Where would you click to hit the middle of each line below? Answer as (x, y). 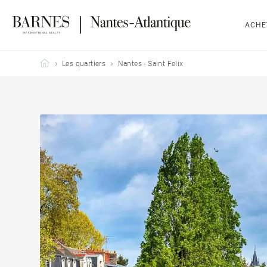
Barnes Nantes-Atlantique (92, 63)
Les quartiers (84, 64)
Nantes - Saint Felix (150, 64)
